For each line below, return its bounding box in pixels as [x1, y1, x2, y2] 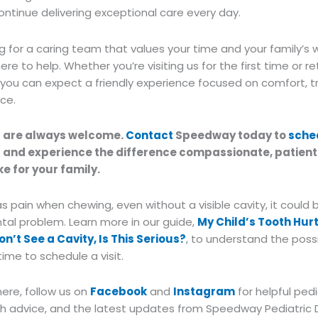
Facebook [90, 284, 147, 300]
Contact [126, 127, 173, 143]
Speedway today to [173, 127, 288, 143]
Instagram [173, 284, 235, 300]
